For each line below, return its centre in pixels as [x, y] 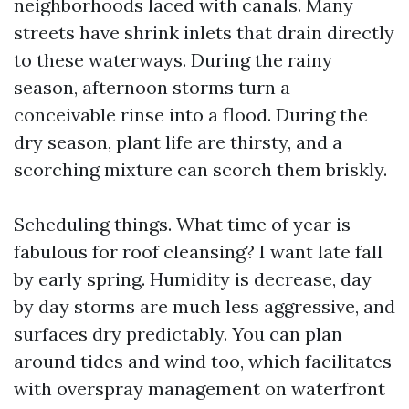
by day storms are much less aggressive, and [204, 306]
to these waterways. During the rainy [173, 60]
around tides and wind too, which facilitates [203, 361]
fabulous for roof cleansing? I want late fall [198, 252]
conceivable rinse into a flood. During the [191, 115]
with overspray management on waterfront [199, 388]
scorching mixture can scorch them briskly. [200, 169]
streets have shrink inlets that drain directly [204, 32]
